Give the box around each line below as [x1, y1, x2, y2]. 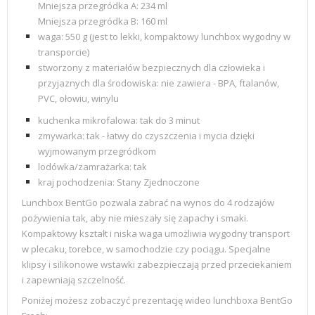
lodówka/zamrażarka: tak [38, 160, 147, 173]
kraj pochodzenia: [38, 175, 117, 188]
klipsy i [22, 257, 53, 271]
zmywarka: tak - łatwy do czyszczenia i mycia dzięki [38, 129, 255, 142]
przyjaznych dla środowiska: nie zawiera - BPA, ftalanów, [38, 76, 279, 89]
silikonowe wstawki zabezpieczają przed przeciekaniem [53, 257, 292, 271]
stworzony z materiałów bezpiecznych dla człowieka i [38, 60, 265, 74]
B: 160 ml [129, 14, 167, 27]
